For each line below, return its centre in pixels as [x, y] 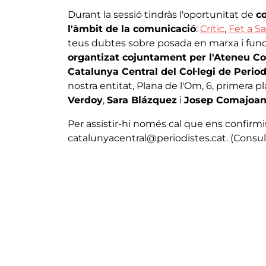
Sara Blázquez [142, 100]
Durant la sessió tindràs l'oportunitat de [162, 14]
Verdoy [85, 100]
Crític [212, 28]
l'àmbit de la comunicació [132, 28]
